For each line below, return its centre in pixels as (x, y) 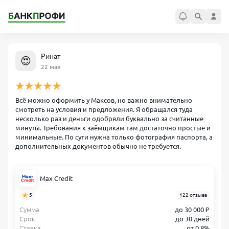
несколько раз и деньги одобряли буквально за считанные (109, 119)
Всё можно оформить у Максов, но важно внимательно (104, 100)
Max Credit (56, 178)
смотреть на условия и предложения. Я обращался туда (104, 109)
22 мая (51, 66)
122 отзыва (193, 195)
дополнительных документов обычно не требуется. (98, 146)
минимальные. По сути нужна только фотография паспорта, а (114, 137)
